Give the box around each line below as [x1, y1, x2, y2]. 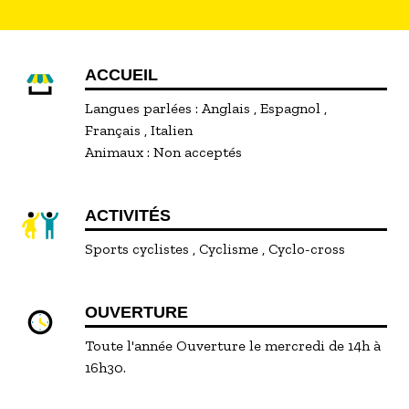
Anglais [202, 100, 255, 117]
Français [85, 121, 145, 139]
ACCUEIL [85, 66, 159, 84]
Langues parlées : [85, 100, 199, 117]
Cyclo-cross [268, 240, 346, 257]
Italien [151, 121, 194, 139]
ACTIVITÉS [85, 206, 172, 225]
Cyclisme [199, 240, 263, 257]
